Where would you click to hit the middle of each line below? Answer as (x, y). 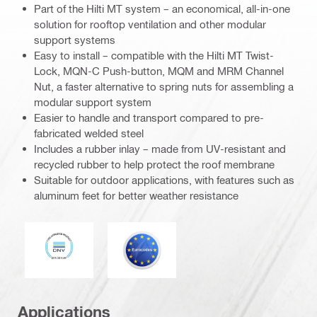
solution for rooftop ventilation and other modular (150, 24)
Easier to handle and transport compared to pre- (149, 118)
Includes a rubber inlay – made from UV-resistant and (160, 149)
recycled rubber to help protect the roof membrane (154, 165)
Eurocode (164, 233)
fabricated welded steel (89, 133)
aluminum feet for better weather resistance (136, 196)
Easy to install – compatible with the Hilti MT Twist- (154, 56)
